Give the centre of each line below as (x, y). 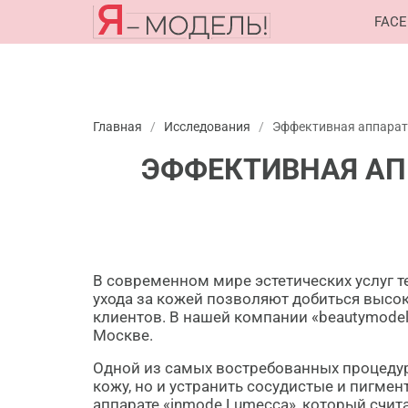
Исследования (207, 127)
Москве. (123, 335)
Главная (117, 127)
